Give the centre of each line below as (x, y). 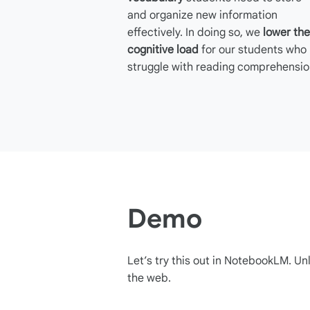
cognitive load (163, 50)
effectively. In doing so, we (194, 33)
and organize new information (202, 15)
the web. (149, 279)
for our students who (253, 50)
